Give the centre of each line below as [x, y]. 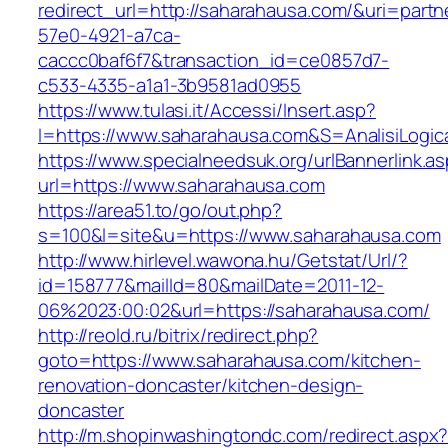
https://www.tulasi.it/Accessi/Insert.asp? [207, 110]
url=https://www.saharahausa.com [181, 185]
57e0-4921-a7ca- [109, 35]
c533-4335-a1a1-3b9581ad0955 [170, 85]
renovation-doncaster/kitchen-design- [201, 385]
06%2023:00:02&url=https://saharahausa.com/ [234, 310]
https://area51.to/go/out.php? [160, 210]
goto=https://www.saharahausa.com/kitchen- [229, 360]
